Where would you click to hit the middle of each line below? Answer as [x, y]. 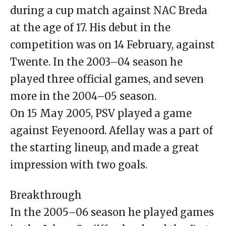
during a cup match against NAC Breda [109, 10]
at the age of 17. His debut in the [90, 27]
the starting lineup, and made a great [105, 147]
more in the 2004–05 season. [83, 96]
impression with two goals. [79, 164]
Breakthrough [46, 195]
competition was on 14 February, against [112, 44]
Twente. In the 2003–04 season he [96, 62]
